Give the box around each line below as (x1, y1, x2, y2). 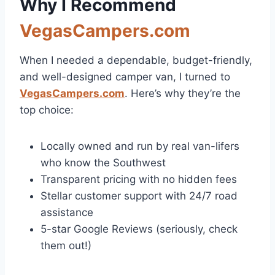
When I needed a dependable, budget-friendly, (20, 54, 252, 67)
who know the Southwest (41, 157, 166, 169)
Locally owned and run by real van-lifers (41, 140, 239, 153)
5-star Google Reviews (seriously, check (41, 223, 238, 236)
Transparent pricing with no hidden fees (41, 173, 237, 186)
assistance (41, 206, 93, 219)
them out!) (41, 239, 91, 252)
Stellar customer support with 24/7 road (41, 190, 238, 203)
